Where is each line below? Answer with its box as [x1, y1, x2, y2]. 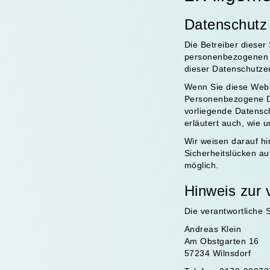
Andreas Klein [184, 224, 241, 234]
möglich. [184, 160, 219, 170]
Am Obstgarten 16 [184, 236, 259, 246]
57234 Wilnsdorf [184, 248, 251, 258]
